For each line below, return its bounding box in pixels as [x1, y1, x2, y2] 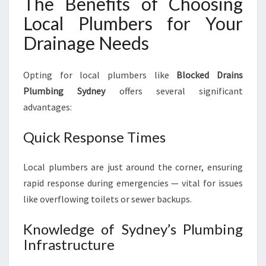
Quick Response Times [23, 128, 166, 145]
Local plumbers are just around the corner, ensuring [23, 161, 243, 173]
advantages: [23, 101, 72, 113]
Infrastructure [23, 236, 115, 253]
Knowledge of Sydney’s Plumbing [23, 220, 243, 237]
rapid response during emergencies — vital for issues [23, 177, 243, 189]
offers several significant [105, 85, 243, 97]
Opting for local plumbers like [23, 69, 177, 81]
